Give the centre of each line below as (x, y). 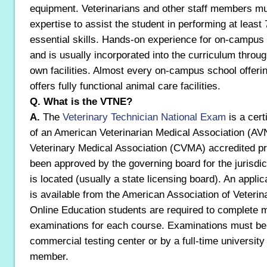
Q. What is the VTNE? (81, 101)
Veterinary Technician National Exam (146, 117)
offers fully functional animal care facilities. (125, 86)
